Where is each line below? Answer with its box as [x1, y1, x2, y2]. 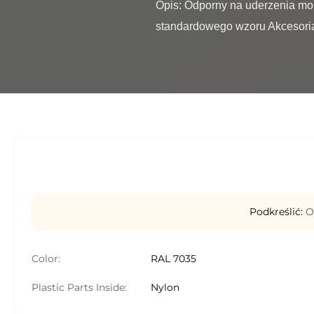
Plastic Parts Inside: [32, 281, 127, 294]
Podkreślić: [249, 205, 303, 218]
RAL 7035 [151, 252, 196, 265]
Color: [32, 252, 60, 265]
